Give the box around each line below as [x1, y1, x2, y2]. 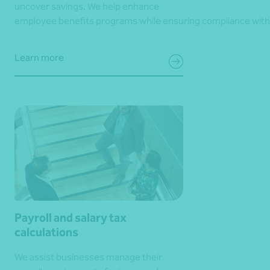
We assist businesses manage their [14, 251, 162, 263]
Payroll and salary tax [14, 210, 127, 225]
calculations [14, 224, 78, 239]
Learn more [14, 52, 64, 64]
